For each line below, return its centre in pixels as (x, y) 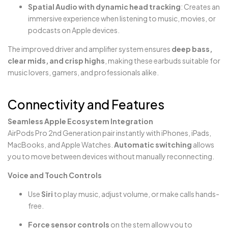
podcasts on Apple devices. (74, 30)
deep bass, (192, 49)
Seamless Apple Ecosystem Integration (80, 121)
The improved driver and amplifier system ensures (90, 49)
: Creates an (200, 7)
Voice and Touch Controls (55, 175)
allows (203, 144)
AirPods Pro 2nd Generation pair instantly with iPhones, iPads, (109, 133)
